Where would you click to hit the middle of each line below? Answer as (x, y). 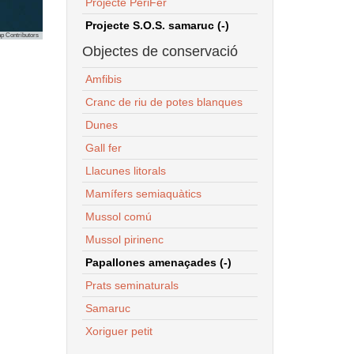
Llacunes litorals (125, 170)
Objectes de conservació (160, 51)
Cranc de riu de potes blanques (164, 102)
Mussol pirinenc (124, 239)
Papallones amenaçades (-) (158, 262)
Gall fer (103, 147)
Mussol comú (118, 216)
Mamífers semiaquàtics (143, 193)
